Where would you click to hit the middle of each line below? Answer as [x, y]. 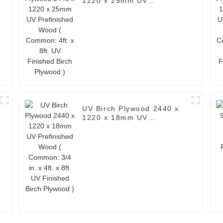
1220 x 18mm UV [115, 118]
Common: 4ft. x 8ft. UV [127, 19]
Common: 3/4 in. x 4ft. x [129, 136]
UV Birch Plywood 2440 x [131, 109]
